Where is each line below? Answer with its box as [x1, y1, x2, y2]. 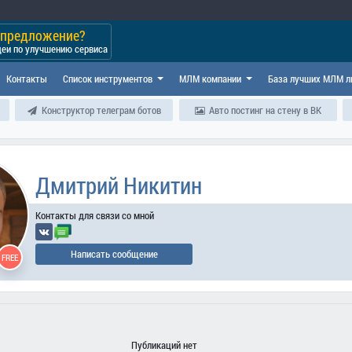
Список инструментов [62, 71, 155, 86]
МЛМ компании [178, 71, 244, 86]
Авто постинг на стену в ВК [206, 103, 321, 116]
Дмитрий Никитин [35, 170, 203, 201]
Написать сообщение [70, 247, 158, 261]
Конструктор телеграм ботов [38, 103, 161, 116]
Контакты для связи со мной [35, 207, 155, 222]
